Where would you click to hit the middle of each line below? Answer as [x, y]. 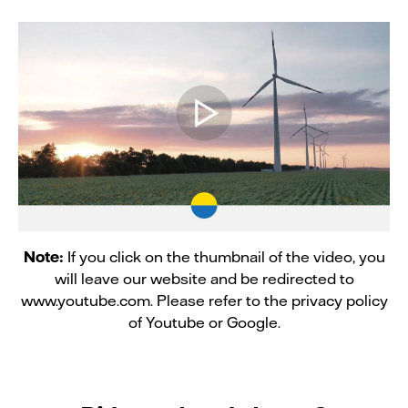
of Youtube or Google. [204, 322]
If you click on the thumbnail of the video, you [226, 257]
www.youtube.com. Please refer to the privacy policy [204, 301]
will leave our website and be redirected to [204, 279]
